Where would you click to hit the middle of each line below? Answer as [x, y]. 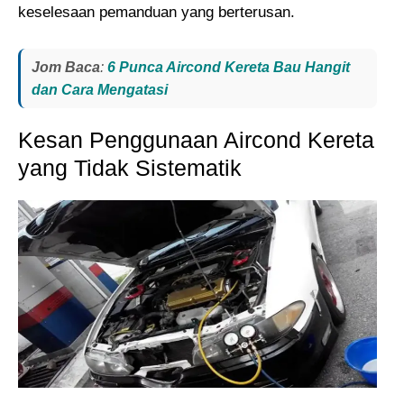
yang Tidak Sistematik [130, 167]
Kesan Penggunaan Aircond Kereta [196, 139]
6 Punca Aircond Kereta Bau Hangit [229, 67]
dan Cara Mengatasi [100, 89]
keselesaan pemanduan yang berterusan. [156, 13]
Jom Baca [66, 67]
